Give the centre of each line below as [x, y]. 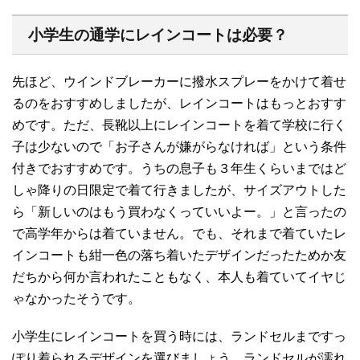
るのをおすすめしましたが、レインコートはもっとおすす [179, 103]
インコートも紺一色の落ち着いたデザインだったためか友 [179, 255]
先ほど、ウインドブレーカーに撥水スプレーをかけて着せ [179, 81]
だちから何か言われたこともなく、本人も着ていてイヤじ [179, 276]
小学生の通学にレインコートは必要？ [158, 35]
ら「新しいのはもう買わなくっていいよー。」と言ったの [179, 211]
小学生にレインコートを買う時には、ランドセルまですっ [179, 336]
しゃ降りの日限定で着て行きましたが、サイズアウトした [179, 190]
